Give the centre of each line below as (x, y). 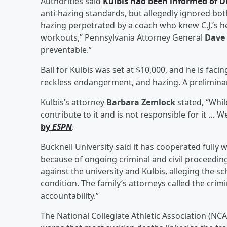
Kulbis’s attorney (73, 102)
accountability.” (70, 195)
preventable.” (66, 49)
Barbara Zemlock (141, 102)
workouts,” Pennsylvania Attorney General (123, 37)
